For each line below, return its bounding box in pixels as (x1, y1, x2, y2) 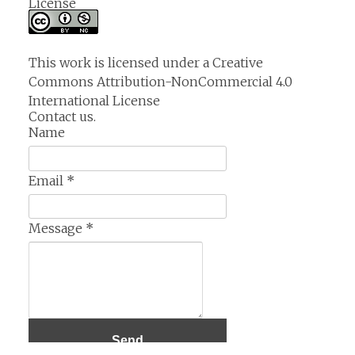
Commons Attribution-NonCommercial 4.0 (29, 73, 292, 90)
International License (29, 92, 160, 109)
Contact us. (29, 108, 96, 124)
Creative (212, 54, 263, 71)
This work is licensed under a (29, 54, 212, 71)
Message (29, 220, 86, 237)
